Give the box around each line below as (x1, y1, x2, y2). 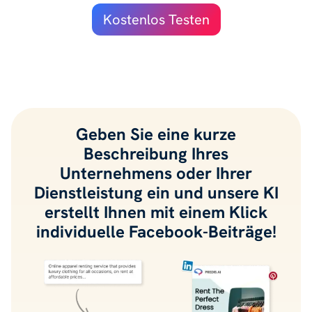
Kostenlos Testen (102, 10, 210, 29)
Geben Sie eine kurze (76, 123, 236, 145)
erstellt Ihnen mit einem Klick (45, 201, 267, 223)
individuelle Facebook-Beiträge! (36, 220, 276, 242)
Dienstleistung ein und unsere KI (33, 181, 279, 203)
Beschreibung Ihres (84, 142, 228, 164)
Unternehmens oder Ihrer (60, 162, 252, 184)
